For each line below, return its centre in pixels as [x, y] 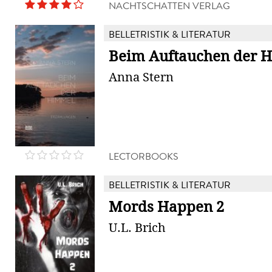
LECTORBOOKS [144, 156]
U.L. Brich [137, 228]
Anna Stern [141, 77]
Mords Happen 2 [166, 207]
